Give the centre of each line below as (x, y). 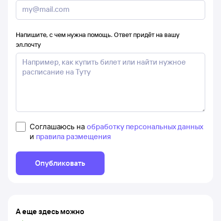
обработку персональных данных (145, 127)
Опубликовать (60, 163)
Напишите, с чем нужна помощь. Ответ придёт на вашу (98, 35)
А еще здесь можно (50, 211)
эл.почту (28, 44)
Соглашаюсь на (58, 127)
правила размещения (74, 136)
